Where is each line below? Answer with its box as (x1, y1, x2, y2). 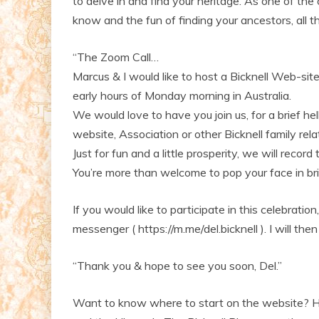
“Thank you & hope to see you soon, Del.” (73, 258, 282, 273)
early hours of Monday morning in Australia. (73, 88, 291, 103)
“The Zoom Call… (73, 49, 159, 64)
